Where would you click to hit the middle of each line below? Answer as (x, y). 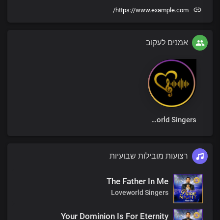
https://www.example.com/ (152, 10)
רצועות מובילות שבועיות (149, 156)
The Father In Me (137, 181)
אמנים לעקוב (167, 42)
